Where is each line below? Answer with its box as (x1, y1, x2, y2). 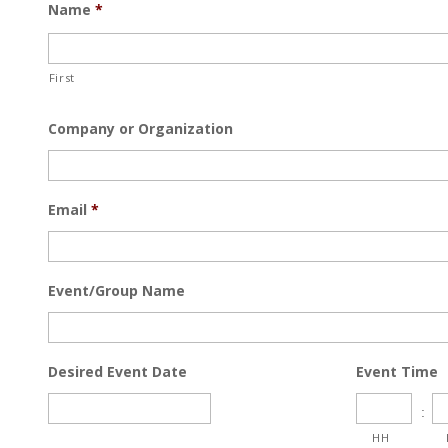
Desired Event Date (47, 362, 187, 381)
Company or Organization (47, 119, 233, 138)
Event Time (355, 362, 438, 381)
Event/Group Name (47, 281, 185, 300)
